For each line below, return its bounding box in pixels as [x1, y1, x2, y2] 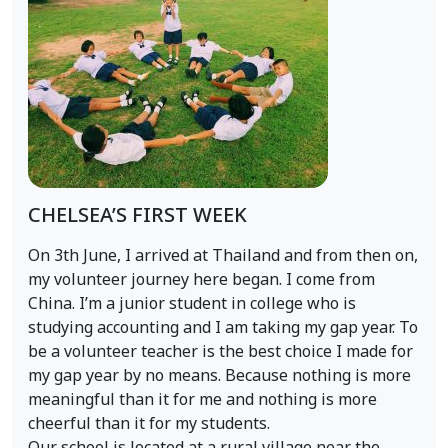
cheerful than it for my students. [28, 412, 270, 436]
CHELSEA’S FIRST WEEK [28, 201, 247, 231]
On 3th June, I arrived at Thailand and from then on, [28, 244, 418, 268]
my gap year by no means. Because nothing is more [28, 364, 411, 388]
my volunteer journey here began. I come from [28, 268, 375, 292]
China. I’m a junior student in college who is [28, 292, 356, 316]
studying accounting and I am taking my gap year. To [28, 316, 418, 340]
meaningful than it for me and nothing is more [28, 388, 377, 412]
